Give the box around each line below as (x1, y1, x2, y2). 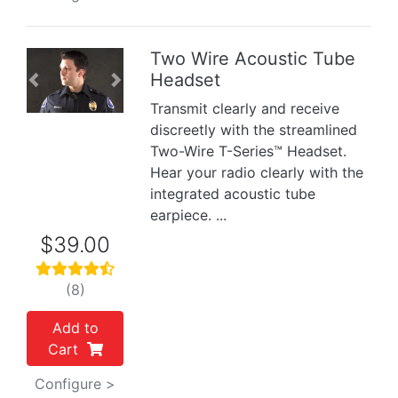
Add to (52, 319, 99, 337)
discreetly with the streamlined (150, 121, 358, 139)
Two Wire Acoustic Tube (150, 48, 356, 69)
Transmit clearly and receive (150, 99, 340, 117)
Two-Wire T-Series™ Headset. (150, 142, 347, 160)
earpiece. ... (150, 206, 227, 224)
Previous (32, 80, 91, 99)
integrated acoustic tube (150, 185, 316, 203)
